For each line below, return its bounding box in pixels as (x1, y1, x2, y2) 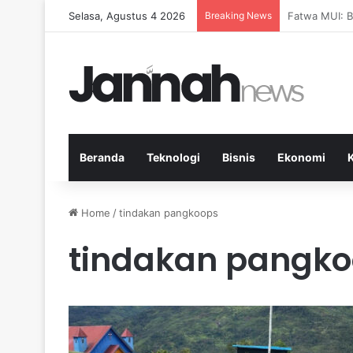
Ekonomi (277, 150, 325, 164)
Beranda (80, 150, 124, 164)
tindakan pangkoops (119, 206, 218, 219)
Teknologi (147, 150, 200, 164)
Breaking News (205, 9, 272, 21)
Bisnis (222, 150, 255, 164)
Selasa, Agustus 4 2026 (69, 9, 185, 22)
